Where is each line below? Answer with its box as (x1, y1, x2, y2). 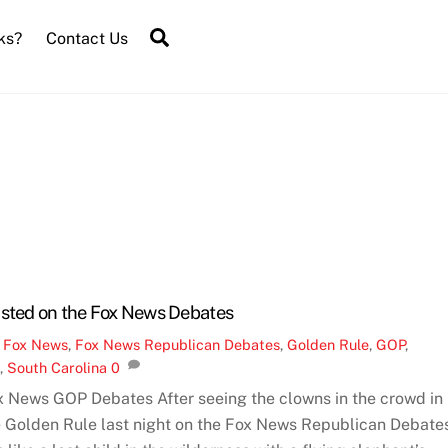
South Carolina (7, 358, 108, 376)
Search (168, 24, 232, 47)
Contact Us (45, 28, 128, 48)
